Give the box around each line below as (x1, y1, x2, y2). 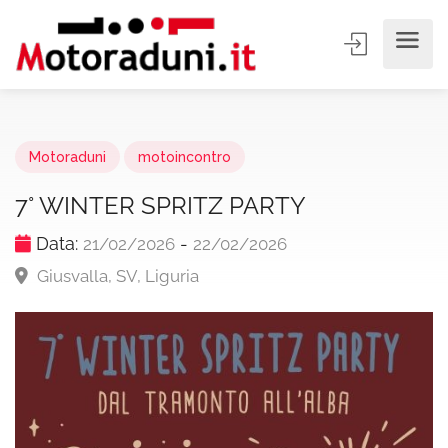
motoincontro (138, 149, 231, 165)
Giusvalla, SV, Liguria (33, 266, 199, 286)
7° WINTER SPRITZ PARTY (15, 191, 306, 220)
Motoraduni (29, 149, 106, 165)
